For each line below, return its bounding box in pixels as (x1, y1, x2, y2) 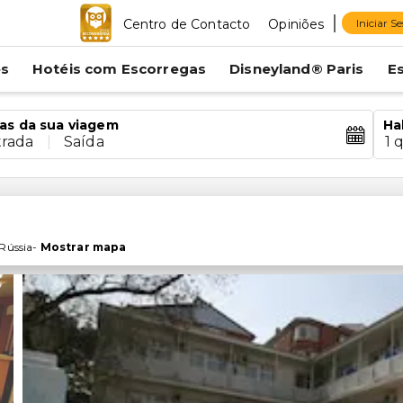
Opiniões (268, 15, 325, 32)
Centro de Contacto (122, 15, 251, 32)
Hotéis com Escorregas (31, 60, 207, 77)
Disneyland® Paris (229, 60, 364, 77)
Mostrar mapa (40, 240, 127, 254)
